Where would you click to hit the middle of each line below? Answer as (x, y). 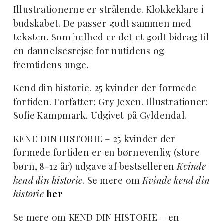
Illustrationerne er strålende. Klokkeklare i (108, 9)
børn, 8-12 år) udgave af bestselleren (95, 166)
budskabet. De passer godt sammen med (102, 23)
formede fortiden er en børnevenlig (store (107, 152)
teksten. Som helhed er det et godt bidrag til (111, 37)
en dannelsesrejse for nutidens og (89, 51)
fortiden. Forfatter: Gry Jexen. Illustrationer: (110, 102)
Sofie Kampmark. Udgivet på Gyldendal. (100, 115)
